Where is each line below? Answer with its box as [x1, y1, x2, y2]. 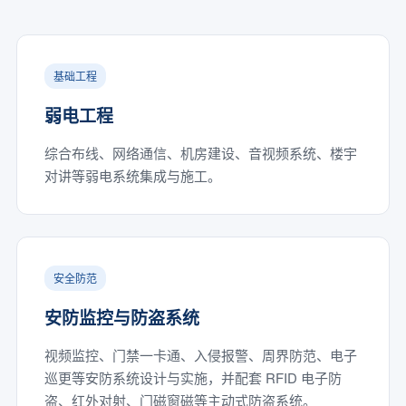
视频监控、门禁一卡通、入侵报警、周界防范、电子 [43, 345, 357, 364]
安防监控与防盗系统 [43, 305, 199, 330]
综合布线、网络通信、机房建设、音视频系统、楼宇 [43, 143, 357, 162]
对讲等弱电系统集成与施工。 [43, 166, 221, 185]
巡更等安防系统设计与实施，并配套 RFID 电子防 [43, 368, 342, 387]
